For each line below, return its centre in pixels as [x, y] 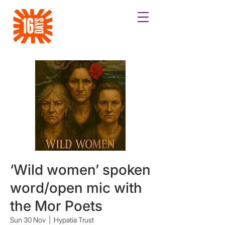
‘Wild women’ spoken [80, 170]
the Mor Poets [56, 206]
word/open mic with [76, 188]
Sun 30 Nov [28, 220]
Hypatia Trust [74, 220]
